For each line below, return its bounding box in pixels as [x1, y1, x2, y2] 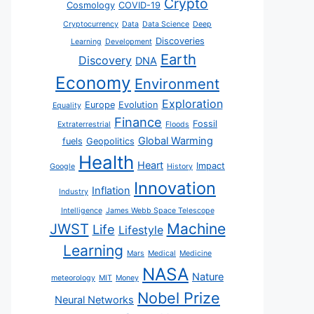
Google [50, 162, 75, 171]
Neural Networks [55, 294, 134, 306]
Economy [55, 72, 131, 93]
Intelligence [60, 206, 102, 215]
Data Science [142, 20, 189, 29]
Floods [165, 120, 189, 129]
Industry [59, 187, 88, 196]
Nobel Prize [137, 289, 220, 307]
